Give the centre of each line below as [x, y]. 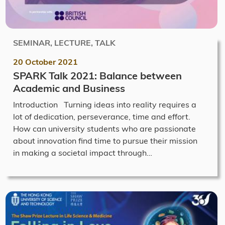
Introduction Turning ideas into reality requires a [105, 104]
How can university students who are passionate [104, 128]
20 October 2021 [45, 62]
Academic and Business [69, 88]
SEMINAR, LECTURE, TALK [64, 42]
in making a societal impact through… [83, 152]
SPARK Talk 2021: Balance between [97, 75]
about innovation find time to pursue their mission [105, 140]
